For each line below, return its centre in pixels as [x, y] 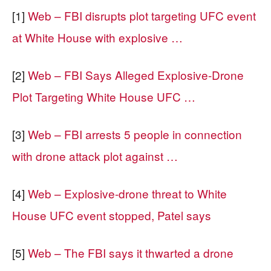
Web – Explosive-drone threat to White [127, 193]
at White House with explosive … [97, 37]
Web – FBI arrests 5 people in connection [135, 134]
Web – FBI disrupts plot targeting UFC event [142, 15]
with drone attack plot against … [95, 155]
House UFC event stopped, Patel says [112, 215]
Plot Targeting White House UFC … [104, 96]
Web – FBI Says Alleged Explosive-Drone [136, 74]
